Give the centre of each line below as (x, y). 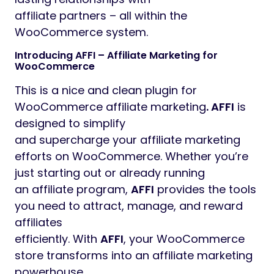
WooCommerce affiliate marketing (110, 107)
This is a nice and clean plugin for (106, 91)
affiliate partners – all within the (101, 16)
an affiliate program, (73, 190)
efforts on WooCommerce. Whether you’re (131, 157)
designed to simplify (70, 124)
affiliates (39, 223)
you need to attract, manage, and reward (129, 206)
